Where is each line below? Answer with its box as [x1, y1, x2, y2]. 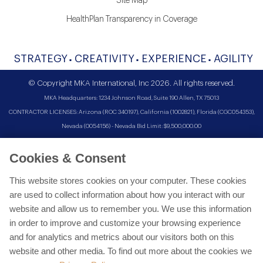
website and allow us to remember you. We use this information [9, 204, 251, 214]
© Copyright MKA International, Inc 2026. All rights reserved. [28, 79, 235, 87]
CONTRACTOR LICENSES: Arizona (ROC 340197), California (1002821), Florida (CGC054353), [8, 109, 255, 115]
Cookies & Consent [9, 151, 126, 166]
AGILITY [213, 53, 253, 64]
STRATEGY [14, 53, 68, 64]
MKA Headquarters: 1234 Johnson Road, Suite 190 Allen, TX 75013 [44, 95, 219, 101]
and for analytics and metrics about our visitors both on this [9, 232, 234, 242]
